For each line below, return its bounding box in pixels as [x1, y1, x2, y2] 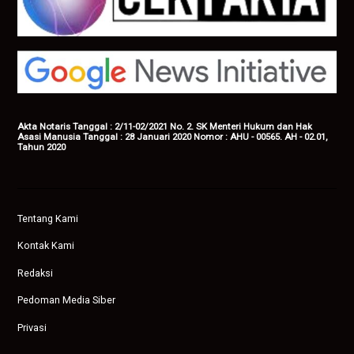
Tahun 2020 [17, 141, 66, 153]
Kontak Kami [17, 239, 75, 252]
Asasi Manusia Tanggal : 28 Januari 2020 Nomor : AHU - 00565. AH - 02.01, [17, 131, 328, 143]
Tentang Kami [17, 213, 79, 225]
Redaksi [17, 266, 54, 279]
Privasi [17, 321, 47, 333]
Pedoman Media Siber [17, 294, 116, 307]
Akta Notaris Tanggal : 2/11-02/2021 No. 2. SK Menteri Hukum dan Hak [17, 121, 313, 133]
